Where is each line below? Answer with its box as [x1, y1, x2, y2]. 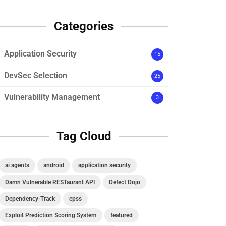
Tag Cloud [56, 129, 111, 143]
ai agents [5, 162, 29, 169]
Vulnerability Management [4, 92, 100, 102]
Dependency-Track [5, 195, 55, 202]
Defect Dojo [109, 179, 140, 186]
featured [110, 212, 133, 219]
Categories [54, 19, 114, 33]
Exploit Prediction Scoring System [5, 212, 96, 219]
